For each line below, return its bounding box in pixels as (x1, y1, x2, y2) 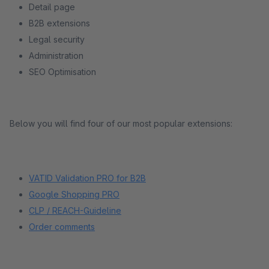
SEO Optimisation (29, 67, 96, 77)
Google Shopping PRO (29, 189, 119, 199)
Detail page (29, 2, 75, 12)
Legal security (29, 34, 85, 44)
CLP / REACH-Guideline (29, 205, 121, 216)
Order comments (29, 222, 95, 232)
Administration (29, 50, 83, 61)
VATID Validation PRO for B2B (29, 173, 146, 183)
